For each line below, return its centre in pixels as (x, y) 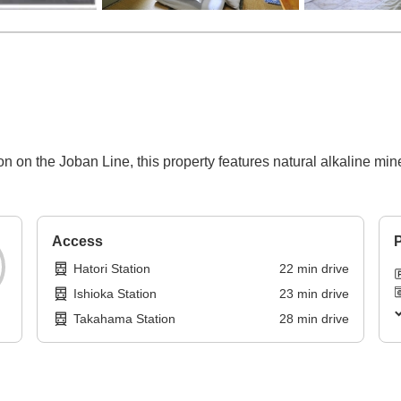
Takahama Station (125, 319)
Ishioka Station (115, 294)
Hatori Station (112, 269)
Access (78, 242)
